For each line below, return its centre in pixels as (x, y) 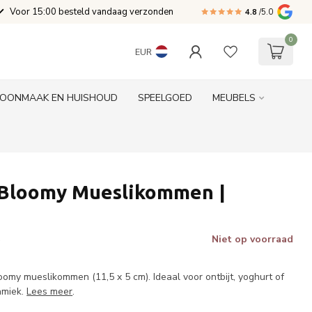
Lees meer (50, 291)
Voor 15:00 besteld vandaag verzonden (92, 12)
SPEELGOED (165, 98)
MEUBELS (234, 98)
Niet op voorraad (252, 239)
